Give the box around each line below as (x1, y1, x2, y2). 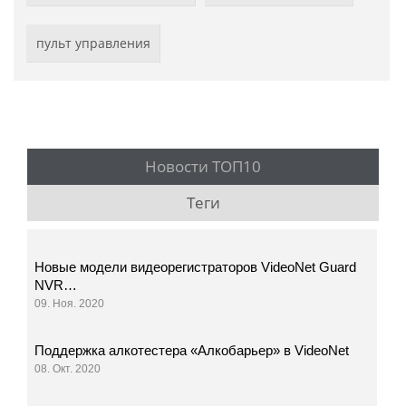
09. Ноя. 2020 (34, 296, 105, 310)
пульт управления (36, 34, 150, 52)
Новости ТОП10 (145, 155, 261, 177)
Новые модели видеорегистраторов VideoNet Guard (34, 258, 357, 275)
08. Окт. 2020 (34, 362, 101, 375)
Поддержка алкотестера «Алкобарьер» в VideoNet (34, 342, 350, 358)
